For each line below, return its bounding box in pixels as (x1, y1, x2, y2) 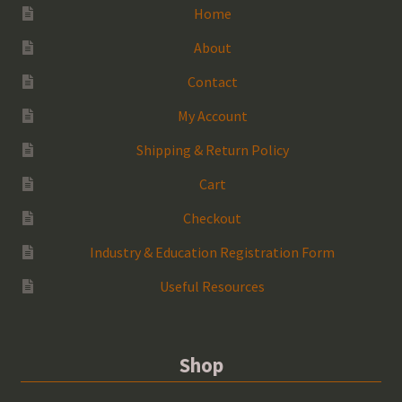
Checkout (183, 208, 242, 227)
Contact (187, 72, 238, 91)
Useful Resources (160, 276, 266, 295)
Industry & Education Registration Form (90, 242, 336, 261)
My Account (177, 106, 248, 125)
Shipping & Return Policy (135, 140, 289, 159)
